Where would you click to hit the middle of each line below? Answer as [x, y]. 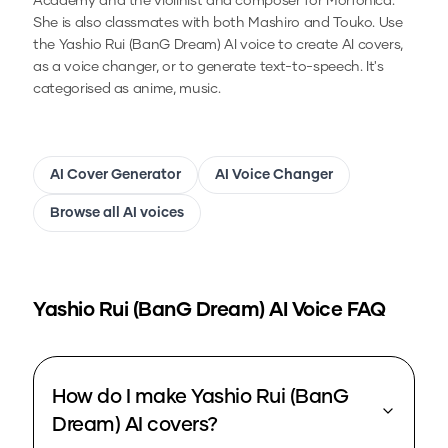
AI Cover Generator [115, 175]
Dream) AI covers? [135, 425]
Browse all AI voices [117, 213]
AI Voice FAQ [324, 310]
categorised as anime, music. [127, 89]
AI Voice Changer [274, 175]
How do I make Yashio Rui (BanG [200, 397]
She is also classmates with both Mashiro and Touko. [206, 23]
